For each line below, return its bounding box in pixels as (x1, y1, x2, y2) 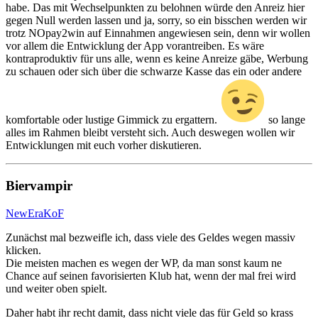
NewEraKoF (6, 207, 64, 219)
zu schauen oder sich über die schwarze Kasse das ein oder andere (6, 65, 302, 78)
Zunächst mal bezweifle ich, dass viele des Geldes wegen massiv (6, 231, 295, 243)
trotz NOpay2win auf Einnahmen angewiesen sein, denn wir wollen (6, 27, 310, 40)
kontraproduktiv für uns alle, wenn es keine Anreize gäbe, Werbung (6, 53, 308, 65)
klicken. (6, 243, 41, 256)
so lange (265, 114, 305, 126)
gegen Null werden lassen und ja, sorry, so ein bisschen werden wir (6, 14, 307, 27)
